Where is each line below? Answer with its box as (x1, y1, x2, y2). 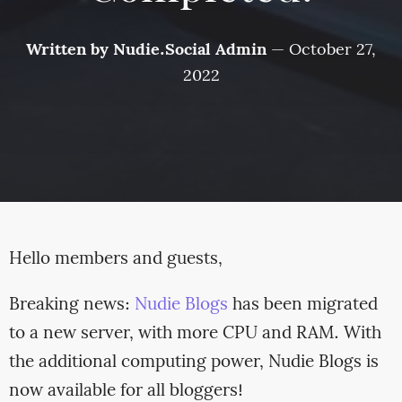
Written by (26, 37, 113, 64)
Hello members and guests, (8, 245, 223, 273)
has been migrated (227, 291, 378, 319)
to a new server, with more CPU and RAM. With (8, 319, 381, 347)
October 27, (289, 37, 376, 64)
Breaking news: (8, 291, 135, 319)
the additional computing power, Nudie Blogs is (8, 348, 379, 376)
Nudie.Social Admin (113, 37, 267, 64)
